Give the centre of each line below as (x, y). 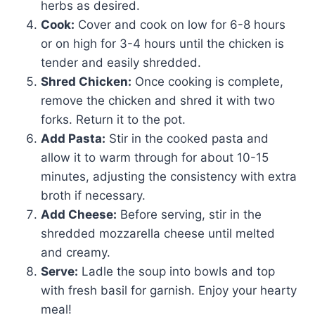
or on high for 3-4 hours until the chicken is (162, 43)
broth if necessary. (93, 195)
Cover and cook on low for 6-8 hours (180, 24)
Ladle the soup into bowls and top (176, 271)
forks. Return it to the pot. (113, 119)
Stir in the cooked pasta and (187, 138)
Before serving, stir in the (189, 214)
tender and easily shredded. (121, 62)
